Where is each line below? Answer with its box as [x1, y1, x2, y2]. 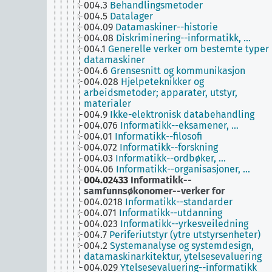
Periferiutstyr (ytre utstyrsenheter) [109, 229, 260, 240]
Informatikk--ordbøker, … [115, 152, 226, 164]
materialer [84, 98, 131, 109]
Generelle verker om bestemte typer [108, 43, 269, 55]
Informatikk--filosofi [115, 131, 202, 142]
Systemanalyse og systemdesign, [110, 240, 254, 251]
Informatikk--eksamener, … [120, 120, 239, 131]
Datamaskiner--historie [115, 21, 218, 33]
